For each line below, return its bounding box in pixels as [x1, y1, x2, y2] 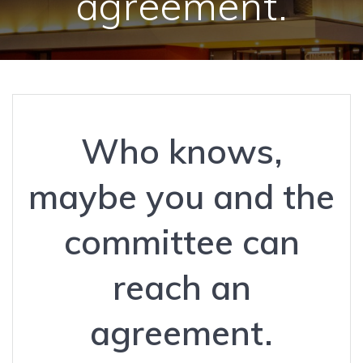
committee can [63, 220, 300, 263]
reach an [112, 265, 251, 309]
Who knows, [80, 129, 283, 173]
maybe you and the [28, 174, 335, 218]
